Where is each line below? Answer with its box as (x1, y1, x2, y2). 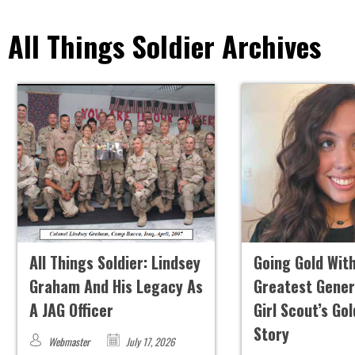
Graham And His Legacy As (29, 274, 203, 299)
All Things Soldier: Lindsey (29, 250, 200, 275)
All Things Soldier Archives (8, 25, 321, 67)
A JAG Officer (29, 298, 113, 323)
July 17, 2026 (123, 334, 175, 350)
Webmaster (48, 334, 90, 350)
